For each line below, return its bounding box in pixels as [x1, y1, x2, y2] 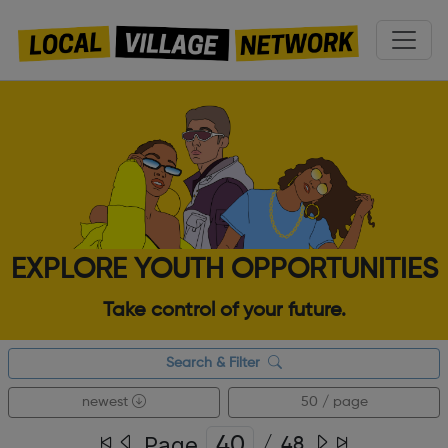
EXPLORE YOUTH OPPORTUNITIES [10, 255, 438, 284]
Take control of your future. [102, 300, 346, 321]
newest [82, 394, 132, 409]
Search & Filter [166, 355, 268, 370]
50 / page [300, 394, 368, 409]
